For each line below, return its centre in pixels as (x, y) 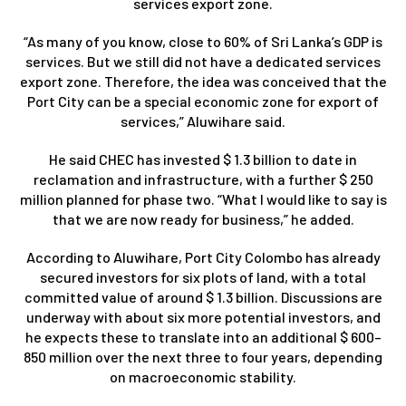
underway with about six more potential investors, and (203, 316)
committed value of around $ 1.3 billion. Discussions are (203, 296)
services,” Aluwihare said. (203, 121)
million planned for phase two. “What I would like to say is (203, 198)
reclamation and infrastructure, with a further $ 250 (203, 179)
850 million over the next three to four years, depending (203, 356)
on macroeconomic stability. (203, 376)
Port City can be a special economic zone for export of (203, 101)
